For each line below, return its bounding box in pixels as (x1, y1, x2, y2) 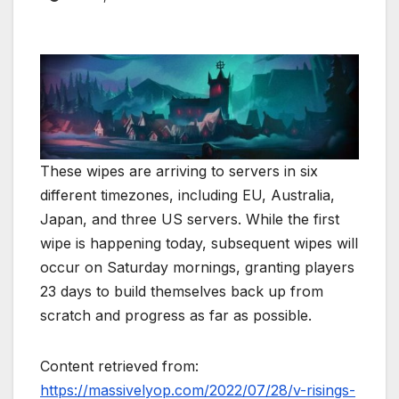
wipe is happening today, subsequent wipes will (40, 233, 358, 252)
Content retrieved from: (40, 356, 199, 375)
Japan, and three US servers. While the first (40, 209, 339, 228)
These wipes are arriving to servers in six (40, 161, 318, 180)
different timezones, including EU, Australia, (40, 185, 335, 204)
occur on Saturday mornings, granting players (40, 257, 354, 276)
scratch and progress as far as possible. (40, 305, 312, 324)
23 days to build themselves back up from (40, 281, 323, 300)
